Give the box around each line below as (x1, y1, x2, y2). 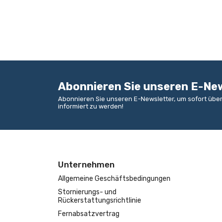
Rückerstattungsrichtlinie (58, 196, 141, 205)
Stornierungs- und (58, 188, 116, 196)
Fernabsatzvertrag (58, 210, 119, 218)
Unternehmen (58, 160, 114, 169)
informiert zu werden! (58, 103, 123, 110)
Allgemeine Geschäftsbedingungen (58, 174, 170, 183)
